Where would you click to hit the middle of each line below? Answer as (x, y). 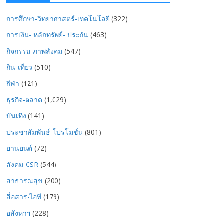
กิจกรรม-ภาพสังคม (34, 51)
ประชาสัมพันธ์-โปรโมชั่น (45, 132)
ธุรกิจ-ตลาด (24, 99)
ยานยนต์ (19, 148)
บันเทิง (16, 116)
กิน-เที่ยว (19, 67)
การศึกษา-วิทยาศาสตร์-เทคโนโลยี (58, 18)
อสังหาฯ (18, 213)
